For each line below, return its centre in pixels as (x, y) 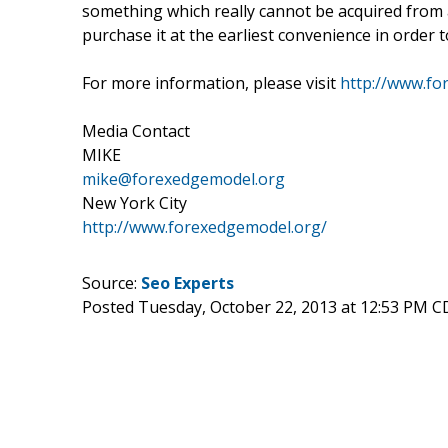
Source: (111, 282)
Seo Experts (187, 282)
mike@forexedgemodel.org (183, 178)
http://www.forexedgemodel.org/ (204, 226)
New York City (134, 202)
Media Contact (136, 130)
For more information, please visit (211, 82)
